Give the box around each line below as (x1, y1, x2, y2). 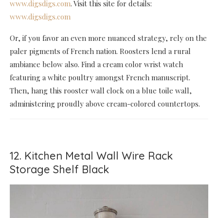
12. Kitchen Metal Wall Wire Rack (10, 148, 173, 163)
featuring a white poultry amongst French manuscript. (10, 72, 190, 82)
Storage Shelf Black (10, 162, 109, 176)
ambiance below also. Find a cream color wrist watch (10, 59, 183, 69)
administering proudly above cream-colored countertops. (10, 98, 200, 109)
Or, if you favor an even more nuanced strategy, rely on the (10, 33, 207, 43)
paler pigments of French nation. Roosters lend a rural (10, 46, 191, 56)
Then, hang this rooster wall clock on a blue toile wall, (10, 85, 192, 95)
